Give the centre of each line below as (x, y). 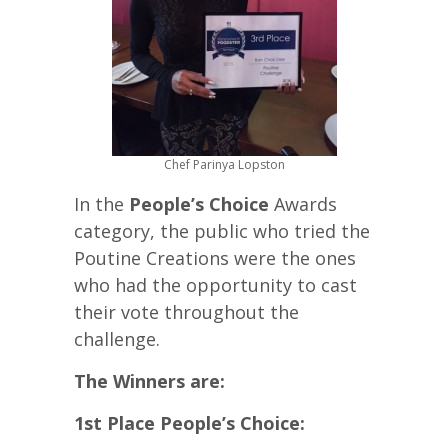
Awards (303, 203)
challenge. (117, 338)
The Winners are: (149, 380)
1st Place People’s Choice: (189, 422)
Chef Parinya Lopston (224, 165)
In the (101, 203)
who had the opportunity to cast (215, 284)
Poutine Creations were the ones (215, 257)
